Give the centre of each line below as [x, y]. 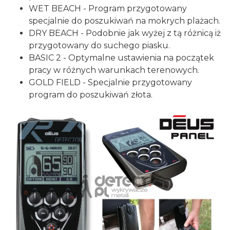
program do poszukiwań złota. [91, 95]
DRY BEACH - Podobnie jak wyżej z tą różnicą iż [125, 33]
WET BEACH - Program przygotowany [108, 9]
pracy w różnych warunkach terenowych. [114, 70]
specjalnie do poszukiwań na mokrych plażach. [124, 21]
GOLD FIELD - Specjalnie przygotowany [110, 83]
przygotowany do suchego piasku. [99, 46]
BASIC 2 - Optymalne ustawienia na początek [121, 58]
